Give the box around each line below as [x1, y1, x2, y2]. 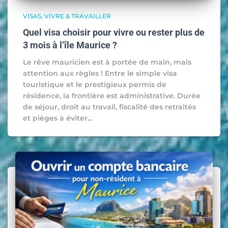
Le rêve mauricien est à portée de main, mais [23, 57, 191, 67]
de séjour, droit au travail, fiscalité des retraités [23, 102, 196, 111]
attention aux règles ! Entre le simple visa [23, 68, 177, 78]
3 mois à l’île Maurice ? [23, 39, 117, 50]
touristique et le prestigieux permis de [23, 79, 166, 89]
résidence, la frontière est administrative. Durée [23, 91, 201, 100]
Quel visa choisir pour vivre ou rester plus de [23, 26, 205, 38]
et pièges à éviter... [23, 113, 92, 123]
